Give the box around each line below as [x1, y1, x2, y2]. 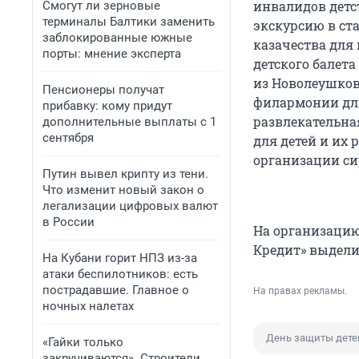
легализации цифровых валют [42, 199, 218, 213]
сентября [42, 131, 94, 145]
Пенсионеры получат [42, 83, 164, 97]
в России [42, 215, 95, 229]
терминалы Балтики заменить [42, 14, 215, 29]
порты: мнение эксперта [42, 46, 181, 61]
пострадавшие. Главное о [42, 283, 189, 297]
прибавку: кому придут [42, 99, 172, 113]
